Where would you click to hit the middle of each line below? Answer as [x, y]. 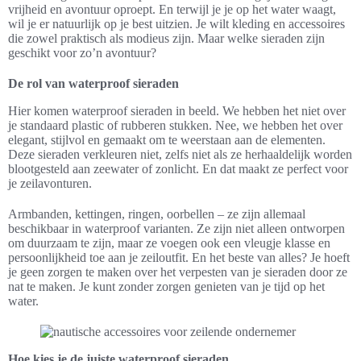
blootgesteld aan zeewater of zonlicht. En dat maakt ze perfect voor [178, 169]
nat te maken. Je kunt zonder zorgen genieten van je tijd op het [166, 286]
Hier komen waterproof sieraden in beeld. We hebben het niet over [177, 111]
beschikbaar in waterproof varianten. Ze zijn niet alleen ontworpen [176, 228]
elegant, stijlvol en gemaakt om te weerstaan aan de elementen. [167, 140]
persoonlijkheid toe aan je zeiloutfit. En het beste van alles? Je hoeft [179, 257]
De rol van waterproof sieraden [93, 83]
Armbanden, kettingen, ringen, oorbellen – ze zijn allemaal [157, 214]
